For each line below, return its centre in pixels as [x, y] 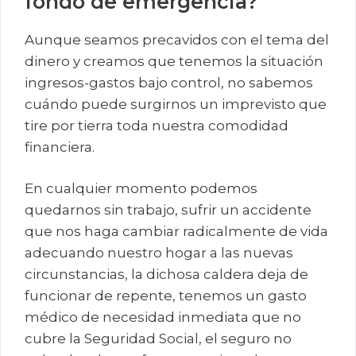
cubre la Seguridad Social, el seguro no [158, 339]
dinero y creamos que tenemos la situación [174, 61]
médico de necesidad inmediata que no [163, 317]
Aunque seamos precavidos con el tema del [177, 39]
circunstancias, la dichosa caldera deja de [166, 275]
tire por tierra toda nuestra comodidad [157, 125]
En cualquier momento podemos [141, 189]
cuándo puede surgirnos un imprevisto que [176, 104]
